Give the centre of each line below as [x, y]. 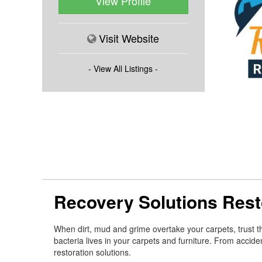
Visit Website [129, 38]
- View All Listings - [123, 68]
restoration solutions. [92, 252]
